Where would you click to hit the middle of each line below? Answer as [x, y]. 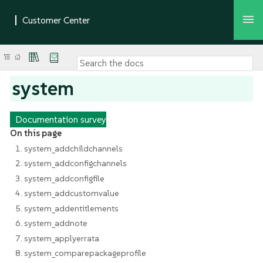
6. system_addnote [51, 223]
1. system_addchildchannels [69, 148]
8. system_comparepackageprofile [80, 253]
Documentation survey [60, 119]
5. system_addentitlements [67, 208]
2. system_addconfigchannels [71, 163]
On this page [36, 133]
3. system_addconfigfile [60, 178]
